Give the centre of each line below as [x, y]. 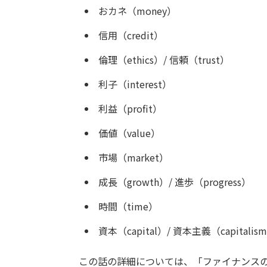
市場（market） [133, 157]
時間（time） [128, 206]
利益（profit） [130, 108]
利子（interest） [135, 84]
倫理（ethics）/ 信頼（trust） [164, 59]
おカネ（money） [137, 10]
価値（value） [129, 133]
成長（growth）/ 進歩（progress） [175, 181]
